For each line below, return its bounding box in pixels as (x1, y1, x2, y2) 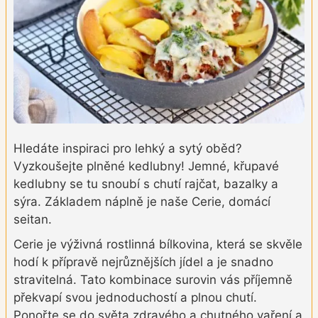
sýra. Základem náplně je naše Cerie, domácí (13, 194, 270, 209)
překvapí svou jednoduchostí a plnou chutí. (13, 290, 257, 305)
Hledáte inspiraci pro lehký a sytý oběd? (13, 141, 242, 155)
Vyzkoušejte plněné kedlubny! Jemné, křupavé (13, 158, 279, 173)
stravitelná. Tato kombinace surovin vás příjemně (13, 272, 292, 287)
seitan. (13, 212, 52, 226)
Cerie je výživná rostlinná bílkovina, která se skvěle (13, 236, 302, 251)
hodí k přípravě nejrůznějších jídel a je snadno (13, 254, 273, 269)
